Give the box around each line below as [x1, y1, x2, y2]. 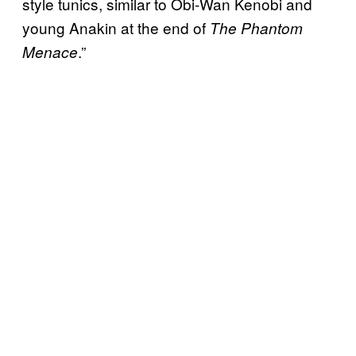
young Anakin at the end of [22, 16, 210, 38]
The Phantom [210, 17, 303, 38]
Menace [22, 41, 78, 62]
